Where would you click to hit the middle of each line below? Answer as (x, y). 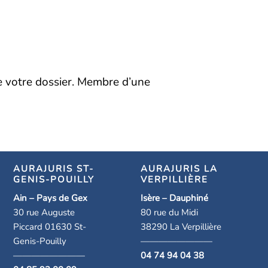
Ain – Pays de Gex (50, 198)
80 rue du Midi (169, 213)
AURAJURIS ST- (53, 169)
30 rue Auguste (44, 213)
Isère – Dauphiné (174, 198)
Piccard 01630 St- (49, 227)
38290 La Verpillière (181, 227)
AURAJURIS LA (179, 169)
